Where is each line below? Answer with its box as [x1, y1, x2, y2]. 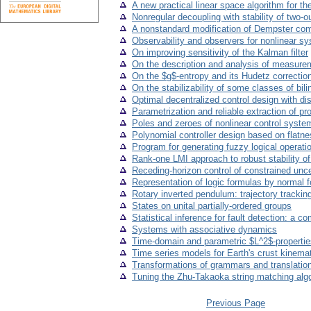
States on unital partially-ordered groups [132, 201, 292, 212]
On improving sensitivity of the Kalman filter [132, 47, 308, 58]
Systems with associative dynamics [132, 224, 277, 235]
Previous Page [206, 298, 265, 309]
